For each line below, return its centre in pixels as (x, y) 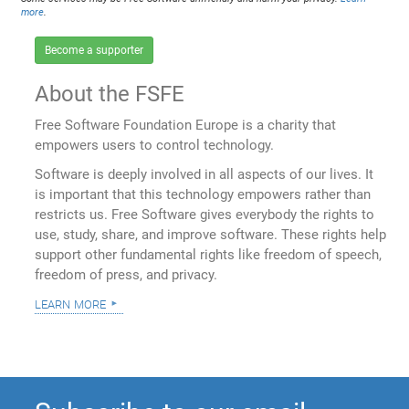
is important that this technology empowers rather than (203, 195)
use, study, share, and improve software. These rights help (211, 235)
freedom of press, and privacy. (126, 275)
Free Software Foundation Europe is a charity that (186, 126)
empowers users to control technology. (155, 146)
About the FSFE (110, 94)
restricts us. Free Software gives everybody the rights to (205, 215)
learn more (71, 304)
